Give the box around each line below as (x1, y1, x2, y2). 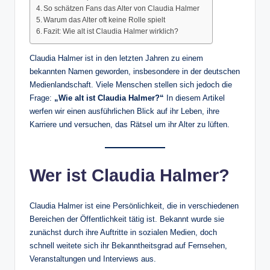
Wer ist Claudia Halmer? (30, 166, 230, 186)
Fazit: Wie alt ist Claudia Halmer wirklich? (43, 28, 179, 36)
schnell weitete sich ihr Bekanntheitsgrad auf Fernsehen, (30, 241, 227, 251)
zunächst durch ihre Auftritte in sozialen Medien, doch (30, 228, 217, 237)
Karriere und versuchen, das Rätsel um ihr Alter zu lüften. (30, 120, 230, 130)
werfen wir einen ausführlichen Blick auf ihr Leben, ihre (30, 107, 219, 116)
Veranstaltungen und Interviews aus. (30, 254, 156, 264)
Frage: (30, 93, 54, 103)
